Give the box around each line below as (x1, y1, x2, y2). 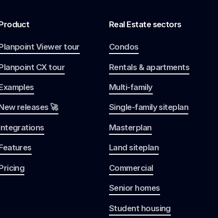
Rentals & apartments (109, 62, 190, 72)
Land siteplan (109, 143, 159, 153)
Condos (109, 42, 139, 52)
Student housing (109, 203, 171, 213)
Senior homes (109, 183, 160, 193)
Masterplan (109, 122, 152, 132)
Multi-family (109, 82, 153, 92)
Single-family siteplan (109, 102, 189, 112)
